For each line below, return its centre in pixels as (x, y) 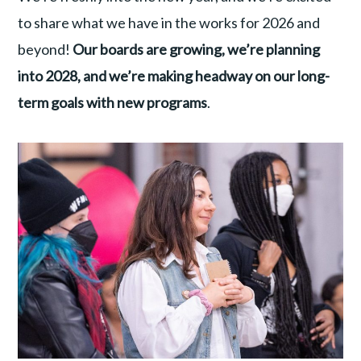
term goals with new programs (113, 103)
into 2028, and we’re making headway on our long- (174, 76)
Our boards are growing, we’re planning (197, 50)
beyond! (46, 50)
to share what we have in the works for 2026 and (169, 23)
